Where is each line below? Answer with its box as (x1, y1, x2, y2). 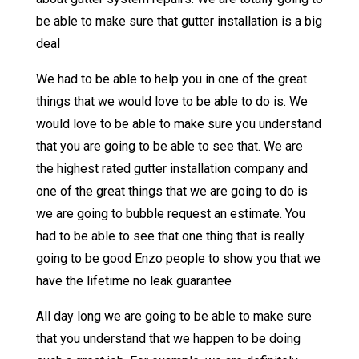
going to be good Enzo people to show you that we (35, 251, 321, 267)
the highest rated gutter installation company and (35, 161, 308, 177)
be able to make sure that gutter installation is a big (35, 14, 322, 30)
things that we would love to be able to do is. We (35, 94, 308, 110)
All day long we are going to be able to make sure (35, 309, 312, 325)
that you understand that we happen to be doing (35, 331, 301, 347)
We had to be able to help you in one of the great (35, 71, 307, 87)
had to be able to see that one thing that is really (35, 228, 305, 244)
